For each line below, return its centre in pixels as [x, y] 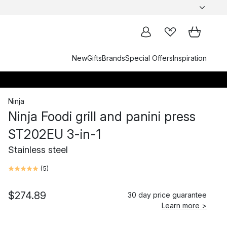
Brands [113, 58]
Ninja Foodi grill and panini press [102, 117]
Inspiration [190, 58]
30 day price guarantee [167, 195]
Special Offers [149, 58]
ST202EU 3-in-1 [54, 134]
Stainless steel [38, 150]
